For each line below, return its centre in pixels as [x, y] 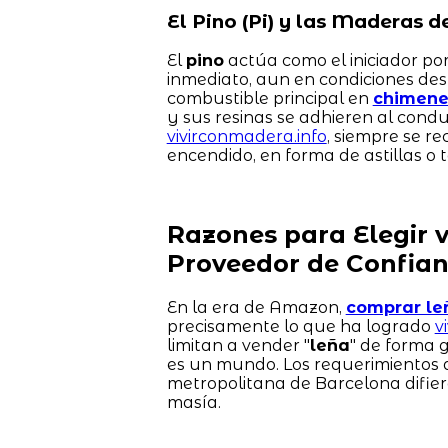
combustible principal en [269, 99]
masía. [193, 403]
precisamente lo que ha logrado [300, 327]
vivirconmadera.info [246, 137]
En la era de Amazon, [256, 308]
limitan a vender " [238, 346]
